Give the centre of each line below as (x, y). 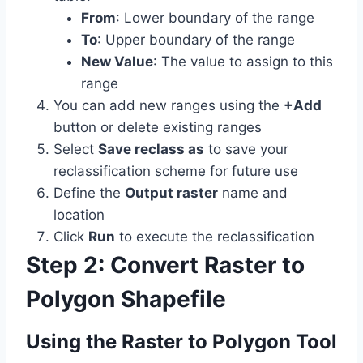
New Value (117, 62)
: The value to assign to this (243, 62)
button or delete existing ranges (158, 128)
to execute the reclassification (215, 237)
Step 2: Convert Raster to (165, 265)
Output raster (171, 193)
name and (253, 193)
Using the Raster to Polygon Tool (181, 342)
